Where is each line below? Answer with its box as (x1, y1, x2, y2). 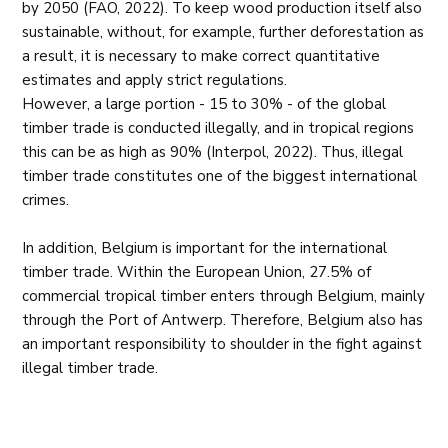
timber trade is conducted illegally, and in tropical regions (22, 118, 415, 138)
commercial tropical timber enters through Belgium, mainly (22, 286, 426, 306)
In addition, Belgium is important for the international (22, 238, 388, 258)
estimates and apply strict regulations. (22, 70, 288, 90)
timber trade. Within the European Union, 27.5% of (22, 262, 372, 282)
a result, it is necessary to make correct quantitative (22, 46, 381, 66)
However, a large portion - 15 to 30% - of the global (22, 94, 387, 114)
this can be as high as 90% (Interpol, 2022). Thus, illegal (22, 142, 404, 162)
